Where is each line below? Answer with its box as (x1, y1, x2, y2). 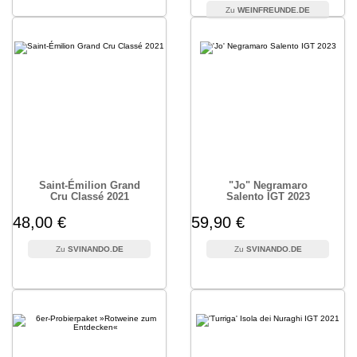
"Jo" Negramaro (228, 179, 308, 191)
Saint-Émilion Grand (38, 179, 140, 191)
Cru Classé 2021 (49, 190, 129, 202)
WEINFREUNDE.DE (237, 6, 310, 14)
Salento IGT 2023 (226, 190, 310, 202)
